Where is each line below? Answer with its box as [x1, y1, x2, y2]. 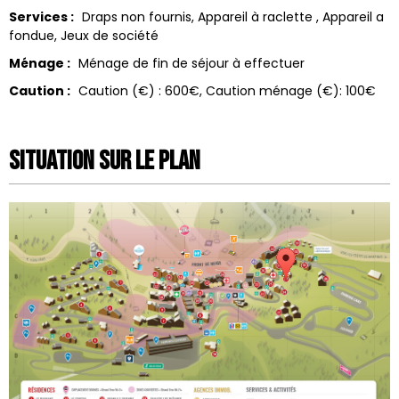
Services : [9, 7, 77, 26]
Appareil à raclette [197, 7, 313, 26]
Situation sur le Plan [9, 144, 200, 177]
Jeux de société [61, 26, 159, 45]
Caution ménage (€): [205, 81, 342, 100]
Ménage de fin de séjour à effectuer [77, 53, 305, 72]
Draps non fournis [81, 7, 191, 26]
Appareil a [322, 7, 384, 26]
